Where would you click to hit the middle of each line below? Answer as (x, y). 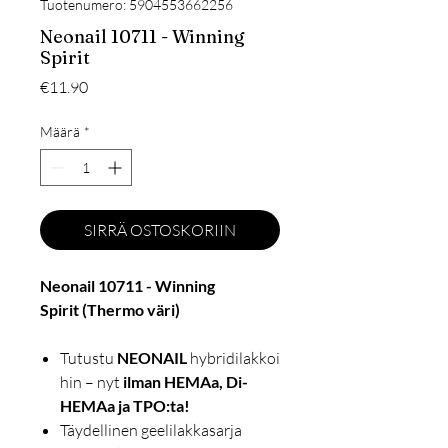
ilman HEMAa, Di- (185, 382)
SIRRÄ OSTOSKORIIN (160, 230)
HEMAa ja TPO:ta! (125, 406)
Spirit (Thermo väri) (110, 310)
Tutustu (88, 358)
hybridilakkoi (233, 358)
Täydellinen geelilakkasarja (151, 430)
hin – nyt (91, 382)
